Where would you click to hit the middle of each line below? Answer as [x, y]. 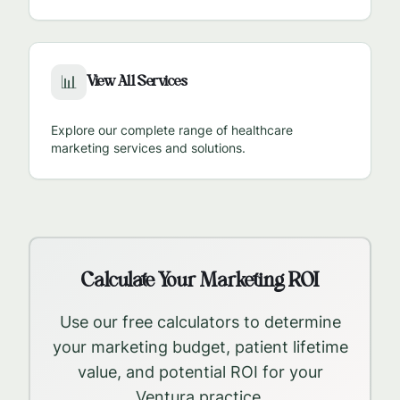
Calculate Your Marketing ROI [200, 281]
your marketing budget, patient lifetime [200, 347]
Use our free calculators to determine [200, 322]
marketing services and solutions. [148, 148]
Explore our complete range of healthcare [172, 130]
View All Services [137, 82]
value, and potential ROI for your [200, 372]
